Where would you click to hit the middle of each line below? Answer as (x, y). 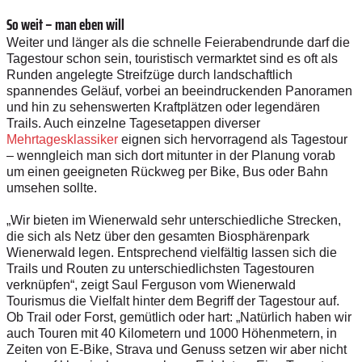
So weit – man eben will (65, 24)
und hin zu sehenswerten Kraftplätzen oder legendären (163, 107)
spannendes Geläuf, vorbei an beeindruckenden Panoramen (179, 90)
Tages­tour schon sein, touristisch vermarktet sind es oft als (172, 58)
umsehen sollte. (53, 187)
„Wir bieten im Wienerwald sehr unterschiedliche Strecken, (174, 220)
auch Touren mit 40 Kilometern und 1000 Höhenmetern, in (172, 333)
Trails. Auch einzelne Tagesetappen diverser (133, 123)
